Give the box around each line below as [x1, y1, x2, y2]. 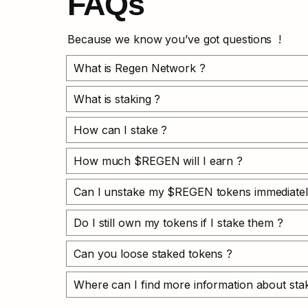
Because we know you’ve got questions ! [67, 32, 282, 47]
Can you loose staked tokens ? [74, 247, 233, 261]
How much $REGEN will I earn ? [74, 154, 243, 168]
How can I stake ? [74, 123, 168, 137]
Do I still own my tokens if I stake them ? [74, 216, 283, 230]
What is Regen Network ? [74, 61, 206, 76]
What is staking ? [74, 92, 161, 107]
